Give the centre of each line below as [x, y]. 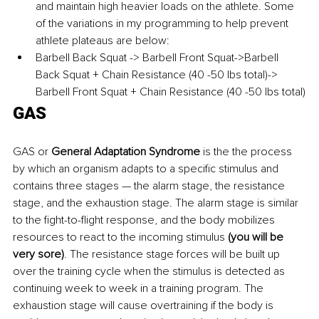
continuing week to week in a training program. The [140, 288]
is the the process [249, 151]
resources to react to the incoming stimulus [120, 237]
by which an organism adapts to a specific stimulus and [147, 168]
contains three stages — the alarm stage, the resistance [150, 185]
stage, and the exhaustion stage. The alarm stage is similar [157, 203]
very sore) [38, 254]
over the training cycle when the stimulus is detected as [150, 271]
